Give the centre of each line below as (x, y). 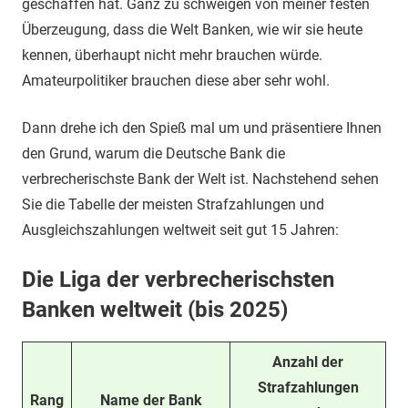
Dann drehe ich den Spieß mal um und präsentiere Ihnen (202, 128)
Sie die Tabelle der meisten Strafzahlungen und (173, 204)
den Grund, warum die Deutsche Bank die (153, 153)
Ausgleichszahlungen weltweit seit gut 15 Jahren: (180, 230)
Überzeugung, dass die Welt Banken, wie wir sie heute (192, 30)
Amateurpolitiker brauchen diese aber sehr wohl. (176, 81)
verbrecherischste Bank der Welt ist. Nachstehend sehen (200, 179)
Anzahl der (308, 362)
